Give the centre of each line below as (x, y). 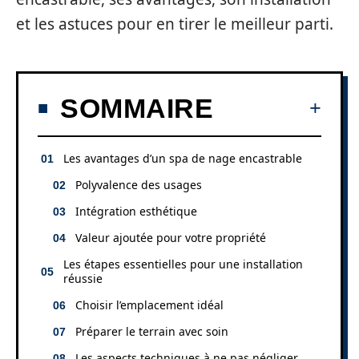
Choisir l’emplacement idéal (149, 305)
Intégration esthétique (136, 211)
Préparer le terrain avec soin (152, 331)
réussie (83, 278)
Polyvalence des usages (139, 184)
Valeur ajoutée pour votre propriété (171, 237)
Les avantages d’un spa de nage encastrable (183, 158)
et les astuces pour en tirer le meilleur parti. (175, 24)
